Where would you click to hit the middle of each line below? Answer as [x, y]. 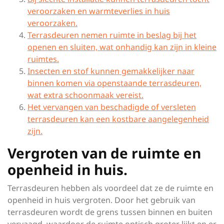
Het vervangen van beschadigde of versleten [112, 107]
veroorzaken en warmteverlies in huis [99, 11]
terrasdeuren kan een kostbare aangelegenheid [118, 119]
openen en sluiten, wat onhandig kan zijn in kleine [122, 47]
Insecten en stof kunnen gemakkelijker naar [111, 71]
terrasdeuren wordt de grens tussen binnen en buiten [110, 212]
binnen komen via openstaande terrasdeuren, [114, 83]
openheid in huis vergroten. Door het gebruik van [101, 200]
